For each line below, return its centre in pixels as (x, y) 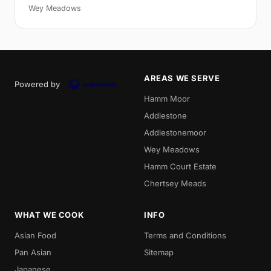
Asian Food (35, 235)
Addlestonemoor (175, 132)
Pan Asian (33, 252)
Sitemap (159, 252)
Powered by (37, 84)
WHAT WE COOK (49, 215)
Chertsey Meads (175, 183)
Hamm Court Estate (180, 166)
